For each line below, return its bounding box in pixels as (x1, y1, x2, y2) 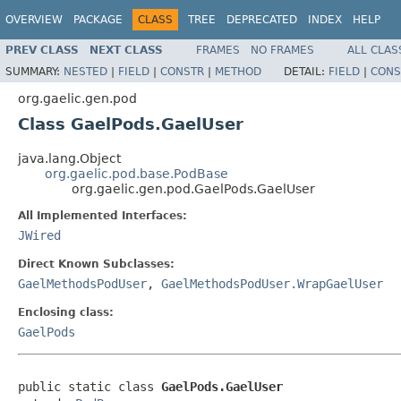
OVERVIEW (5, 13, 63, 26)
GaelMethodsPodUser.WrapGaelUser (161, 276, 383, 291)
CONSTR (160, 64, 204, 78)
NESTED (64, 64, 107, 78)
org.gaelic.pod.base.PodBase (45, 166, 228, 181)
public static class (18, 379, 161, 394)
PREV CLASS (5, 43, 79, 56)
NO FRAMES (251, 43, 314, 56)
